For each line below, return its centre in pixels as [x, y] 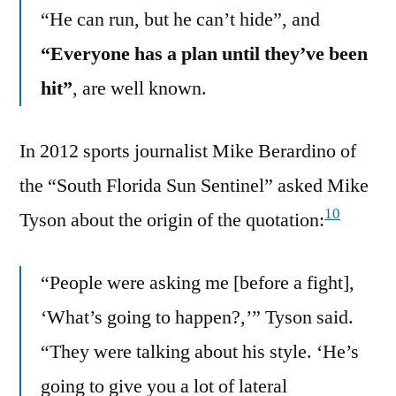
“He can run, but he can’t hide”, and [180, 19]
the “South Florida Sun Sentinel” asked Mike [194, 185]
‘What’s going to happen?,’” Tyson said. [197, 317]
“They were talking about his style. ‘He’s [200, 351]
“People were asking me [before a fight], [198, 282]
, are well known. [140, 88]
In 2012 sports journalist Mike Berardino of [188, 151]
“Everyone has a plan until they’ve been [204, 53]
